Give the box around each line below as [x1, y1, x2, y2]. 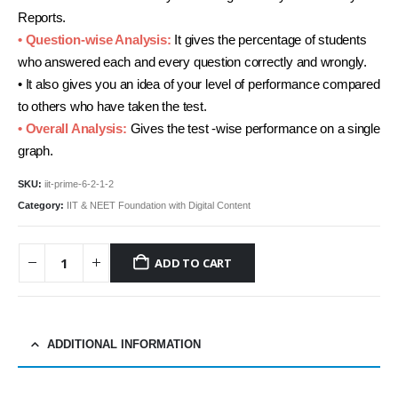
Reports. [18, 11, 67, 26]
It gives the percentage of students [171, 33, 367, 48]
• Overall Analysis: [18, 122, 127, 137]
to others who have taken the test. [18, 99, 207, 115]
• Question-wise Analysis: [18, 33, 171, 48]
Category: [18, 199, 67, 211]
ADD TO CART [155, 254, 233, 271]
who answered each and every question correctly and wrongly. [18, 55, 367, 70]
